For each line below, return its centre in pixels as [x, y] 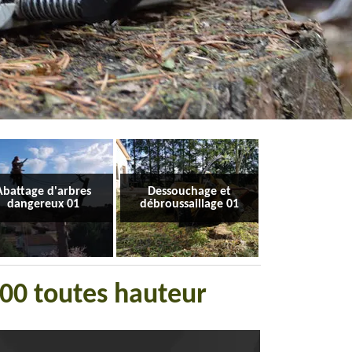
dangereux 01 [44, 204]
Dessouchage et [189, 192]
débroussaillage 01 [189, 204]
